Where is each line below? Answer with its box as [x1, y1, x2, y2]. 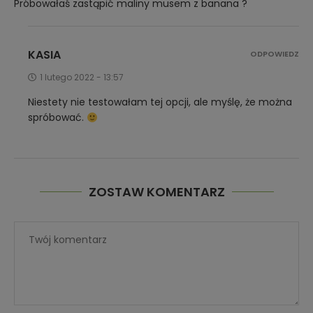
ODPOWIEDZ [250, 34, 299, 45]
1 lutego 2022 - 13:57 [40, 57, 124, 69]
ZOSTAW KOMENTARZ [88, 168, 225, 187]
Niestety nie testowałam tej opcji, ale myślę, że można [28, 80, 292, 95]
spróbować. [28, 96, 87, 110]
